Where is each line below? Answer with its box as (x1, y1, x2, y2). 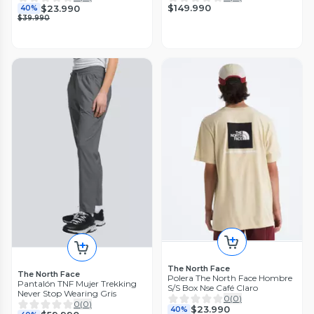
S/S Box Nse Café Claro (168, 282, 258, 293)
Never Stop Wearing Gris (18, 287, 116, 299)
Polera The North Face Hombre (168, 272, 292, 283)
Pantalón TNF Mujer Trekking (18, 278, 137, 289)
